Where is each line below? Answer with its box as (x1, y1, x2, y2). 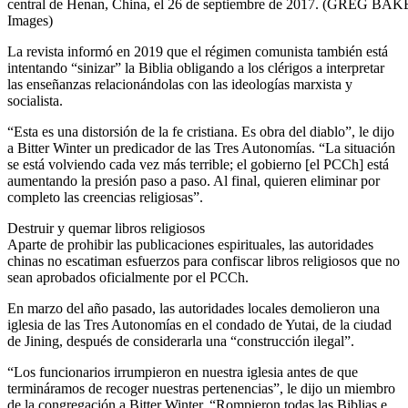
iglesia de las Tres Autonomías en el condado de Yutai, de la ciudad (7, 317, 392, 333)
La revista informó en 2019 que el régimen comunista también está (7, 44, 388, 60)
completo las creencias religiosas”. (7, 189, 203, 206)
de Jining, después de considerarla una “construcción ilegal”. (7, 333, 354, 350)
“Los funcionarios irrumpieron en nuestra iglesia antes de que (7, 364, 358, 381)
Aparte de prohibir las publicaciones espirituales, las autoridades (7, 237, 373, 253)
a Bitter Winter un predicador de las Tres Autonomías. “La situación (7, 140, 395, 157)
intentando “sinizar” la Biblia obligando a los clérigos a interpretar (7, 60, 384, 76)
